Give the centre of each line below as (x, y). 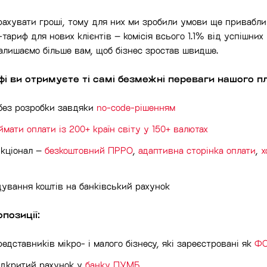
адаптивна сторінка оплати (197, 150)
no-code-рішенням (136, 107)
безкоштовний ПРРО (89, 150)
